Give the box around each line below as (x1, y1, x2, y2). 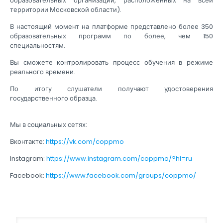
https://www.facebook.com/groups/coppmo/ (46, 171, 196, 181)
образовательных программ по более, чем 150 (10, 31, 213, 41)
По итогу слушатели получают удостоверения (10, 84, 213, 94)
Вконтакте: (10, 137, 46, 147)
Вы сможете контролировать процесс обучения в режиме (10, 58, 213, 68)
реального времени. (10, 67, 75, 77)
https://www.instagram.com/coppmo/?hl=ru (46, 154, 192, 164)
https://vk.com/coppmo (46, 137, 124, 147)
